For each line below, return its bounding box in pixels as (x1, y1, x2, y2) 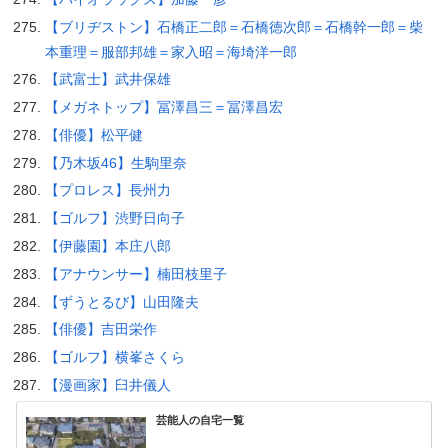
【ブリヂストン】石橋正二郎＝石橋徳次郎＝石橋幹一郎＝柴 (44, 18, 423, 35)
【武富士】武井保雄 (44, 71, 171, 88)
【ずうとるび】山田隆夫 (44, 293, 199, 310)
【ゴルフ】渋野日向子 (44, 210, 185, 227)
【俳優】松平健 (44, 126, 143, 143)
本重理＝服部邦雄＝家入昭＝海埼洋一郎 (44, 43, 297, 60)
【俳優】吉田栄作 (44, 321, 157, 338)
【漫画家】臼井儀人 (44, 377, 171, 394)
